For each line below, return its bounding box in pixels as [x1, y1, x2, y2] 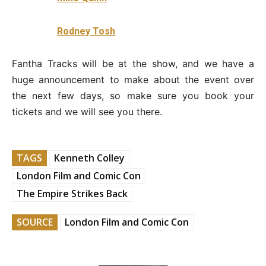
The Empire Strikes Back [17, 187, 128, 201]
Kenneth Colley [54, 151, 125, 165]
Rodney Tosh [57, 26, 116, 37]
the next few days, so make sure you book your [12, 90, 254, 102]
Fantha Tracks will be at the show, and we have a [12, 58, 254, 70]
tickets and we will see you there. [12, 106, 162, 118]
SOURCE [17, 216, 53, 229]
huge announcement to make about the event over [12, 74, 254, 86]
